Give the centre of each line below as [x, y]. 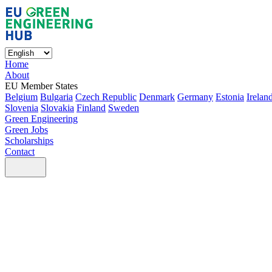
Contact [20, 151]
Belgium [21, 97]
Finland [91, 108]
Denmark [157, 97]
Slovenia [22, 108]
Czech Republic [106, 97]
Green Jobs [26, 130]
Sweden [124, 108]
